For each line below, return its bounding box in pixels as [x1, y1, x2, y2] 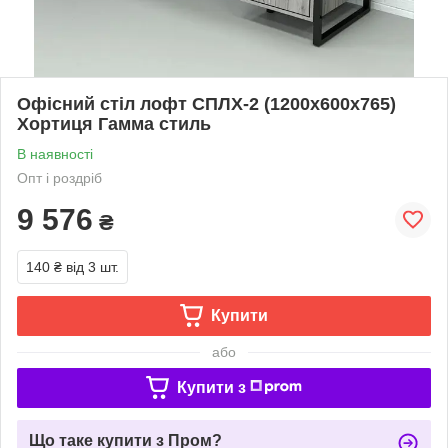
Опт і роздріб [17, 169, 102, 186]
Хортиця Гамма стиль [17, 113, 211, 134]
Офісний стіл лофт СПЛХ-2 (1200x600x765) [17, 93, 396, 114]
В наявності [17, 145, 93, 162]
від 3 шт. [66, 258, 119, 275]
